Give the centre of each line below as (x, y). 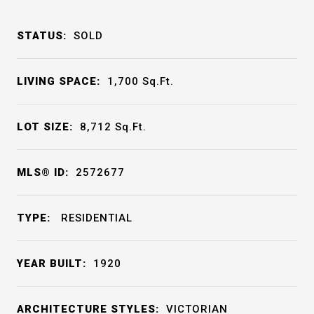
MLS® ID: (43, 172)
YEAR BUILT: (52, 264)
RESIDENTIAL (95, 218)
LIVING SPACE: (59, 81)
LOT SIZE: (45, 127)
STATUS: (42, 36)
